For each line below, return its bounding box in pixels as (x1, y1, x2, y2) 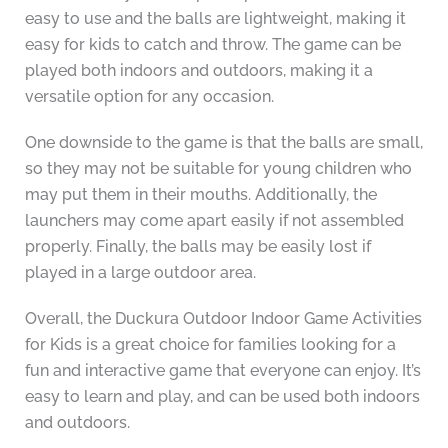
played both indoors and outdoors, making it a (24, 61, 373, 81)
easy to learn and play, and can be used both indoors (24, 387, 420, 407)
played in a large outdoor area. (24, 263, 256, 283)
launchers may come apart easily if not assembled (24, 211, 404, 231)
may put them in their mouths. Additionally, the (24, 185, 377, 205)
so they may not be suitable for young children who (24, 159, 412, 179)
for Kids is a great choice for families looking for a (24, 335, 396, 355)
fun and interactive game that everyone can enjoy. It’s (24, 361, 421, 381)
